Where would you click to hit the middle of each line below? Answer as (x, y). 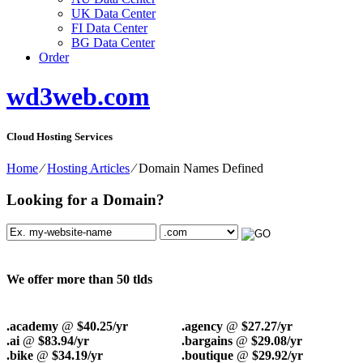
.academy (32, 326)
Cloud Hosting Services (60, 136)
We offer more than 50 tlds (79, 280)
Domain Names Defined (201, 168)
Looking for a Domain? (85, 199)
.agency (202, 326)
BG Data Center (113, 43)
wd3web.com (78, 97)
